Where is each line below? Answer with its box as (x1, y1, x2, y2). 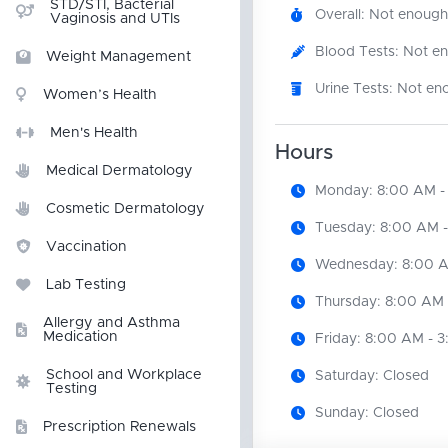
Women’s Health (43, 88, 157, 102)
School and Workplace (46, 368, 202, 382)
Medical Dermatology (46, 164, 193, 178)
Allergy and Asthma (43, 316, 180, 330)
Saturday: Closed (314, 368, 429, 383)
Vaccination (46, 240, 127, 254)
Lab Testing (46, 278, 126, 292)
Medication (43, 330, 118, 344)
